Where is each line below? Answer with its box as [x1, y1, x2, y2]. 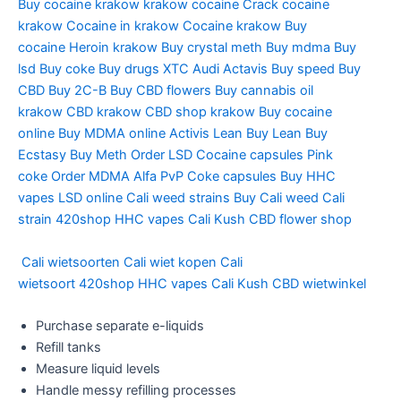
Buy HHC [280, 168, 336, 185]
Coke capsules [187, 168, 277, 185]
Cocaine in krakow [66, 18, 179, 35]
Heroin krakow [69, 39, 158, 56]
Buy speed [271, 61, 335, 78]
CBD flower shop [249, 211, 352, 228]
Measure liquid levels [36, 361, 160, 378]
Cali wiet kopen [124, 253, 217, 270]
